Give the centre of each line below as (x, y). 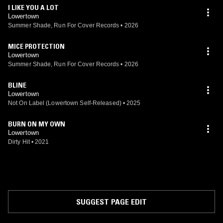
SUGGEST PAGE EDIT (111, 202)
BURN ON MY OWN (37, 124)
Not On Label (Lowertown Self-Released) (65, 103)
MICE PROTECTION (36, 46)
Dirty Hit (19, 142)
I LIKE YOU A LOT (33, 7)
